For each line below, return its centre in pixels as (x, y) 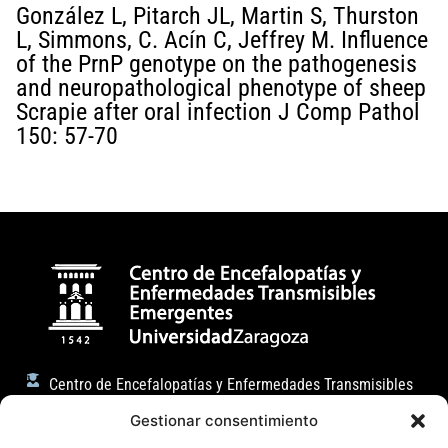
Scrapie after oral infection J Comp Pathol (218, 112)
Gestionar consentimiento (224, 420)
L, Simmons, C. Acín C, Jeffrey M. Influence (222, 40)
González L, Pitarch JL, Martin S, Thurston (217, 16)
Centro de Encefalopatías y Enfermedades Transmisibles (230, 385)
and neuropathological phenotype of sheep (221, 88)
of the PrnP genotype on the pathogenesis (216, 64)
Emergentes (87, 409)
